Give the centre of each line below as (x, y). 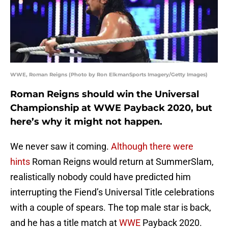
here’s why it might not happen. (86, 122)
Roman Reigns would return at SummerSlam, (122, 162)
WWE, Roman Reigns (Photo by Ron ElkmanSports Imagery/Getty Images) (109, 75)
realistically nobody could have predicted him (101, 177)
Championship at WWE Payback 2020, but (111, 108)
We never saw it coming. (61, 147)
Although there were (152, 147)
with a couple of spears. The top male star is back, (111, 208)
